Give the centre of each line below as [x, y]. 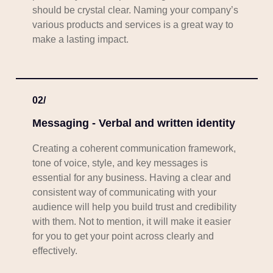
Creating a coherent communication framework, [134, 149]
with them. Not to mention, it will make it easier [131, 222]
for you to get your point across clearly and [123, 236]
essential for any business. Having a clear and [131, 178]
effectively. [55, 251]
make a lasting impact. [80, 40]
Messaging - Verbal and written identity [133, 123]
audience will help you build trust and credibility [134, 207]
